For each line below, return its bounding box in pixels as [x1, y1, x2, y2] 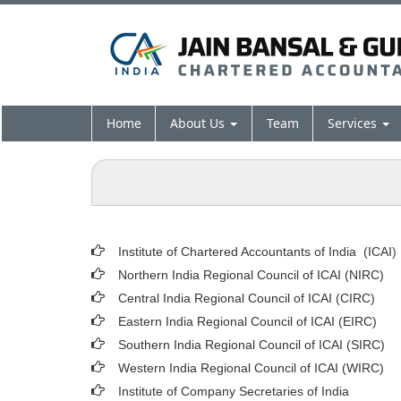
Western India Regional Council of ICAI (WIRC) [118, 361, 384, 375]
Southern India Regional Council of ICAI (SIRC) [118, 337, 385, 352]
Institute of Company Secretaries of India [118, 384, 349, 398]
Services [328, 115, 380, 132]
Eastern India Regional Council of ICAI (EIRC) [118, 314, 377, 328]
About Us [170, 115, 228, 132]
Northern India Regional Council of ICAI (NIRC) [118, 268, 384, 282]
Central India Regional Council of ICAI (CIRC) [118, 291, 375, 305]
